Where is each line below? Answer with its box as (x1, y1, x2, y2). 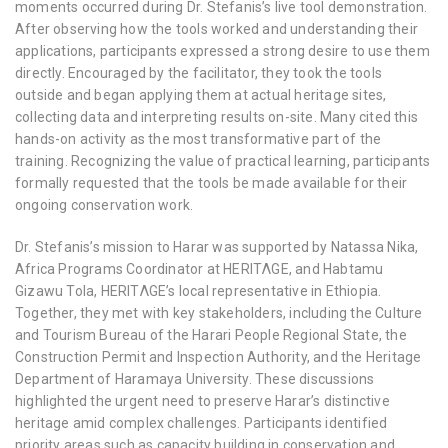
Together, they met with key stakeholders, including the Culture (15, 305, 423, 321)
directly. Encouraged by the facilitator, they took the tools (15, 65, 383, 81)
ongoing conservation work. (15, 197, 194, 213)
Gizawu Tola (15, 283, 95, 299)
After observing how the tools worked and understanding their (15, 21, 419, 37)
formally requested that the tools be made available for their (15, 175, 408, 191)
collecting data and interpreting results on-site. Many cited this (15, 109, 419, 125)
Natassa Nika (330, 239, 416, 255)
